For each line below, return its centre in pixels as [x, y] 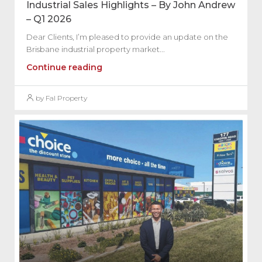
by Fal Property [61, 98]
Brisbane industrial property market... [96, 49]
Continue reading [64, 67]
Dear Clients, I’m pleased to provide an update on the [127, 37]
